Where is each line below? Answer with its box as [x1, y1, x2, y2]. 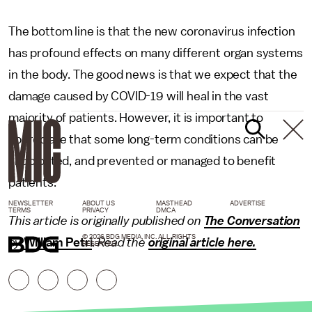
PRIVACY [82, 207, 109, 214]
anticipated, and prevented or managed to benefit [8, 155, 276, 168]
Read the [97, 236, 148, 249]
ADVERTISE [230, 200, 265, 208]
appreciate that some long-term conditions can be [8, 133, 279, 146]
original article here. [148, 236, 257, 249]
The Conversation [203, 214, 301, 228]
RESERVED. [82, 240, 118, 248]
